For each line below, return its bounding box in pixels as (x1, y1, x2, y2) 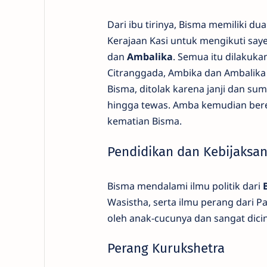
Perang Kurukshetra (107, 240, 225, 256)
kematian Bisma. (107, 114, 182, 128)
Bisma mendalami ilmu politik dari (107, 179, 263, 193)
